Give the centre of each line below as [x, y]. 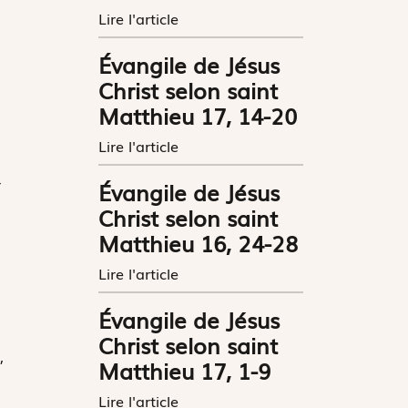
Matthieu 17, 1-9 [185, 370]
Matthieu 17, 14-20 [198, 115]
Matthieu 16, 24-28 [199, 242]
